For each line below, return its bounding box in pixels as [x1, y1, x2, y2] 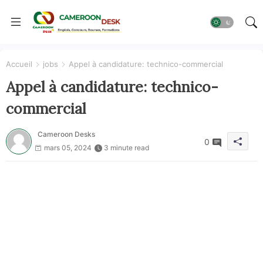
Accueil [6, 59, 32, 69]
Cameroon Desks [38, 129, 95, 139]
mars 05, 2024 [44, 143, 92, 152]
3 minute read [104, 143, 149, 152]
